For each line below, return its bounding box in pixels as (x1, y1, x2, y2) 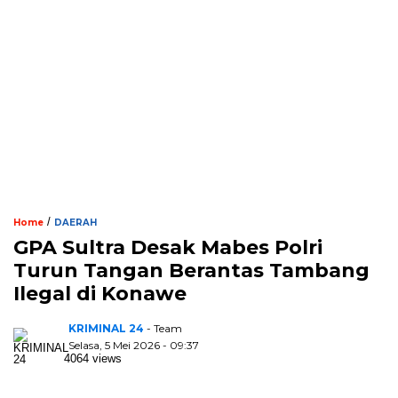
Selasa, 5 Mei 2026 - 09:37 (68, 338, 199, 353)
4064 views (64, 352, 122, 366)
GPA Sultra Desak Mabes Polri (13, 235, 322, 260)
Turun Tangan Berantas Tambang (13, 259, 370, 283)
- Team (147, 322, 182, 336)
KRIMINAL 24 (68, 322, 144, 336)
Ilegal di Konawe (13, 282, 187, 306)
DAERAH (54, 217, 97, 229)
